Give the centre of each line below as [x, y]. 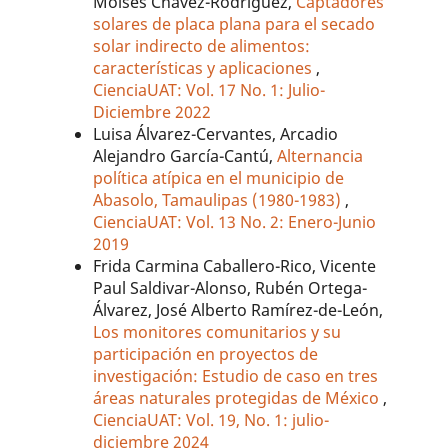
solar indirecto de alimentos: [202, 45]
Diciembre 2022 [152, 111]
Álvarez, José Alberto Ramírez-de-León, [238, 309]
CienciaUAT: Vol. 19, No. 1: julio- [211, 419]
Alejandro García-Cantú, [185, 155]
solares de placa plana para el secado [234, 23]
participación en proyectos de [206, 353]
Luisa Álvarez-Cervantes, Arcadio [216, 133]
